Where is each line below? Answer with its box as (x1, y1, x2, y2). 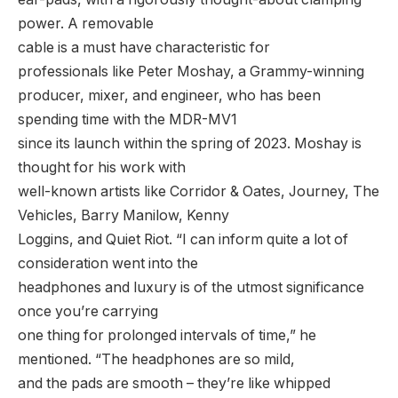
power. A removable (18, 15, 154, 33)
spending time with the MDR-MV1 (18, 111, 237, 129)
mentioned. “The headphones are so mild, (18, 351, 295, 369)
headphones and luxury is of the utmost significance (18, 279, 364, 297)
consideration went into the (18, 255, 198, 273)
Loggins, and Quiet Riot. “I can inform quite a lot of (18, 231, 348, 249)
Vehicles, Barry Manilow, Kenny (18, 207, 229, 225)
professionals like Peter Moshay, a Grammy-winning (18, 63, 364, 81)
